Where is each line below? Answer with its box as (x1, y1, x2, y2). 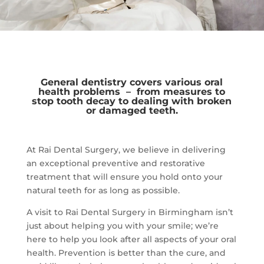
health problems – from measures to (38, 86, 226, 97)
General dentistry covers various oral (41, 77, 223, 88)
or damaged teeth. (85, 105, 178, 116)
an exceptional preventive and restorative (26, 158, 205, 169)
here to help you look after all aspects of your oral (26, 234, 236, 245)
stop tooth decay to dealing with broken (32, 95, 232, 107)
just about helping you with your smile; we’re (26, 220, 219, 231)
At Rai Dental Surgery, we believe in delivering (26, 144, 226, 155)
